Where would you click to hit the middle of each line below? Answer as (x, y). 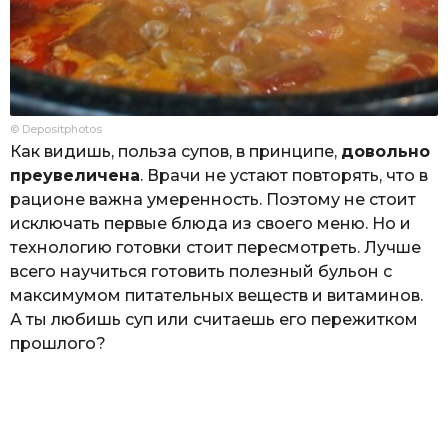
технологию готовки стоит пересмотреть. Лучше (215, 247)
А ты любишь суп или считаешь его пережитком (214, 319)
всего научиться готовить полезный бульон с (201, 271)
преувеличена (75, 175)
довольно (385, 151)
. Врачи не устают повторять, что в (284, 175)
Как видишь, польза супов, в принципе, (175, 151)
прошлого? (58, 343)
